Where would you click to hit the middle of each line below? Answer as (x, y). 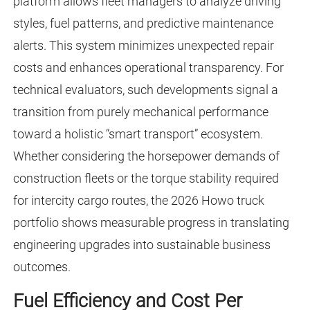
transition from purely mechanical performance (140, 112)
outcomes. (42, 267)
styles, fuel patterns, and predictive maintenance (143, 24)
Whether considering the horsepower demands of (146, 156)
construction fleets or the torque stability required (146, 179)
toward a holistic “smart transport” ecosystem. (138, 134)
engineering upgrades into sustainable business (142, 245)
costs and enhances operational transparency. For (148, 68)
